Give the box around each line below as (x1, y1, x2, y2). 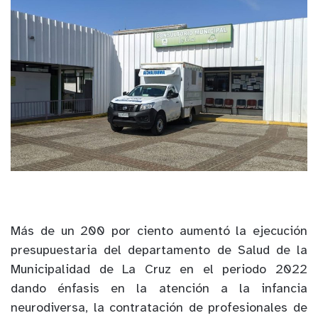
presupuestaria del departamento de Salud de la (11, 244, 307, 258)
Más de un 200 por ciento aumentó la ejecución (11, 225, 307, 239)
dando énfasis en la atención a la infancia (11, 283, 307, 297)
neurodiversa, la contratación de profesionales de (11, 302, 307, 316)
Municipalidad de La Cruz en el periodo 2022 (11, 263, 307, 278)
